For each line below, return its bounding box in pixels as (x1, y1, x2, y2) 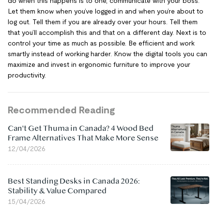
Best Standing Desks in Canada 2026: (8, 176, 139, 186)
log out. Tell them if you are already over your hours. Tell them (8, 17, 198, 26)
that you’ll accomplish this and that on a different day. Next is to (8, 28, 206, 36)
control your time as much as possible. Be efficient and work (8, 39, 195, 47)
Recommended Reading (8, 104, 115, 115)
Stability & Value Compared (8, 186, 107, 195)
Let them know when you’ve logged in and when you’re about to (8, 7, 203, 15)
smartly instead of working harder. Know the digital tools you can (8, 49, 207, 58)
